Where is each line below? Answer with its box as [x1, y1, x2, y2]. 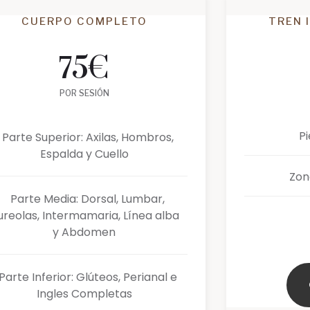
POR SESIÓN [59, 87, 109, 98]
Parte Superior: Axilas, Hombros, [1, 129, 174, 145]
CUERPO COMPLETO [21, 15, 147, 28]
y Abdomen [53, 224, 116, 240]
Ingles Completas [36, 285, 132, 302]
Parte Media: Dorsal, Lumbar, [10, 190, 165, 207]
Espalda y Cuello [39, 145, 129, 162]
